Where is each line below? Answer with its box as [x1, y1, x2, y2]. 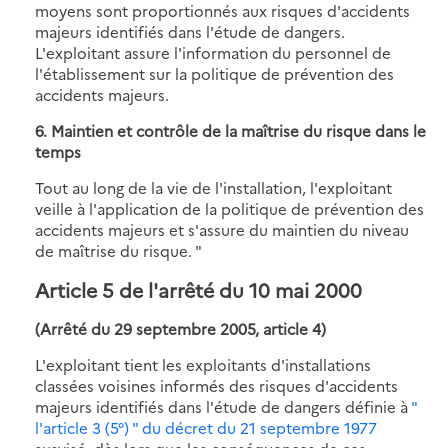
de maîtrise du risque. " [35, 239, 202, 261]
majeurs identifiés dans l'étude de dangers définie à [35, 395, 411, 417]
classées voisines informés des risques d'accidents [35, 374, 398, 396]
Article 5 [35, 275, 114, 303]
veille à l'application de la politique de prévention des [35, 197, 424, 219]
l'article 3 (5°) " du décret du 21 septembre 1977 [35, 416, 377, 438]
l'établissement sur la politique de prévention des [35, 62, 394, 84]
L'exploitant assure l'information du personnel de [35, 41, 391, 63]
